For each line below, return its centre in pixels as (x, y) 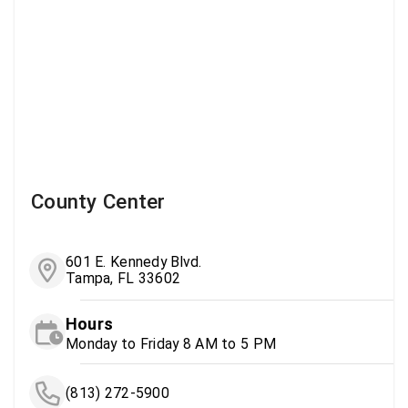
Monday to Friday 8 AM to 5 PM (171, 343)
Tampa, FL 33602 (123, 278)
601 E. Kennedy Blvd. (134, 261)
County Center (98, 201)
